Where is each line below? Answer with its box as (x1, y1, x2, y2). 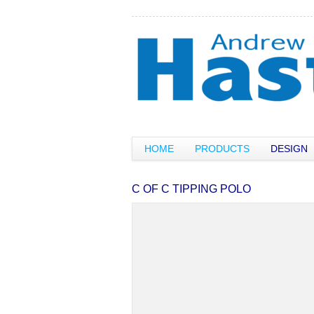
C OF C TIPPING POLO (132, 183, 251, 195)
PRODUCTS (195, 143, 250, 154)
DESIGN (271, 143, 308, 154)
